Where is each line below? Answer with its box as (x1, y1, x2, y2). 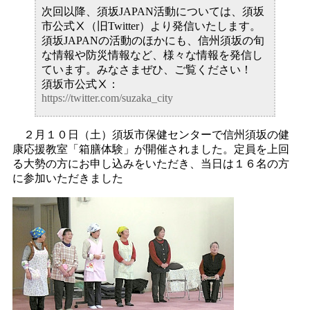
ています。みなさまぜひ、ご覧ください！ (41, 63, 252, 75)
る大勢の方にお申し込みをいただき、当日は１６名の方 (12, 157, 290, 170)
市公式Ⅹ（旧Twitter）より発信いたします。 (41, 19, 261, 32)
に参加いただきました (12, 172, 124, 184)
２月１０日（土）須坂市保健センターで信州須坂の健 (12, 128, 290, 140)
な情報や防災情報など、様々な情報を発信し (41, 48, 263, 61)
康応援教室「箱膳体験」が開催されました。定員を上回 (12, 143, 290, 155)
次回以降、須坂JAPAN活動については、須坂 (41, 5, 264, 17)
